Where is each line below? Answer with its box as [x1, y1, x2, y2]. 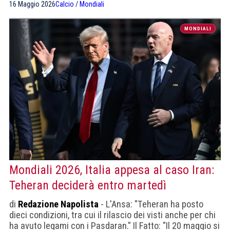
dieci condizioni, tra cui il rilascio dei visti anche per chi [9, 209, 216, 220]
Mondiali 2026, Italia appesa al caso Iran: [9, 162, 214, 177]
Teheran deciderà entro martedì [9, 178, 166, 193]
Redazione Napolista [18, 198, 99, 209]
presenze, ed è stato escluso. [9, 3, 120, 14]
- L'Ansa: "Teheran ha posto [99, 198, 203, 209]
